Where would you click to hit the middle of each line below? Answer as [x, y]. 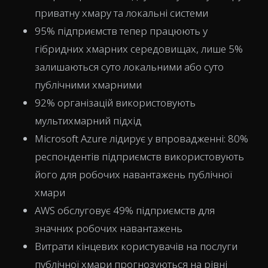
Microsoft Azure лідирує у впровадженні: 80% [141, 138]
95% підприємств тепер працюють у [121, 31]
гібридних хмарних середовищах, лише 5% [139, 49]
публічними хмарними [88, 85]
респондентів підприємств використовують [139, 156]
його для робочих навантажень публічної [133, 174]
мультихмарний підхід [88, 121]
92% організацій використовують [115, 103]
